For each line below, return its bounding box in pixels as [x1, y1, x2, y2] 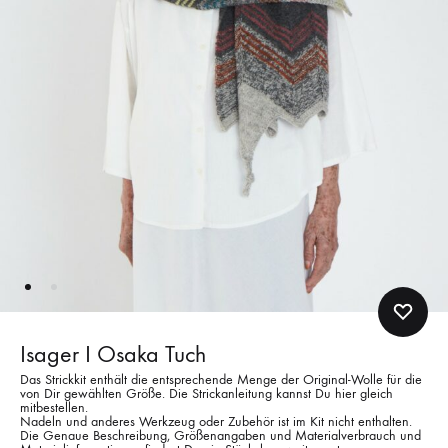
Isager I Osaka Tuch [20, 339, 206, 368]
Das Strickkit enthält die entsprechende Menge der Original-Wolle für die [20, 370, 422, 388]
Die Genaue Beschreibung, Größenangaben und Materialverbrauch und [20, 426, 421, 444]
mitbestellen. [20, 398, 88, 416]
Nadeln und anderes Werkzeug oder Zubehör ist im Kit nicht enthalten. [20, 412, 412, 430]
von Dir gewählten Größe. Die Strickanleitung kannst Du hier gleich [20, 384, 393, 402]
